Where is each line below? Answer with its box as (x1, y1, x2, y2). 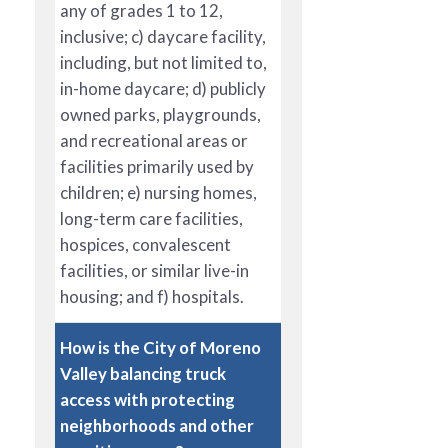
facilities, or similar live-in (60, 259, 249, 281)
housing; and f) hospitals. (60, 285, 244, 307)
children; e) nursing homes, (60, 181, 257, 203)
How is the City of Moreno (60, 336, 261, 358)
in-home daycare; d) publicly (60, 77, 266, 99)
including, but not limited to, (60, 51, 267, 73)
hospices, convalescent (60, 233, 231, 255)
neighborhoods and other (60, 414, 254, 436)
